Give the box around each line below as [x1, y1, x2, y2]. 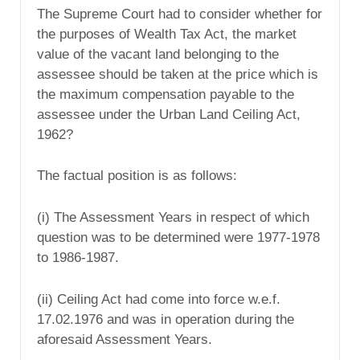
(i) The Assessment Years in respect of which [37, 210, 309, 226]
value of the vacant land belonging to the [37, 46, 279, 62]
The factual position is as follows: [37, 168, 237, 184]
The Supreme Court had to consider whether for [37, 6, 322, 22]
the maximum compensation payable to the [37, 86, 294, 102]
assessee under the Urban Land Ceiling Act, [37, 106, 301, 122]
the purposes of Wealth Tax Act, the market [37, 26, 297, 42]
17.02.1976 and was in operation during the [37, 312, 294, 328]
